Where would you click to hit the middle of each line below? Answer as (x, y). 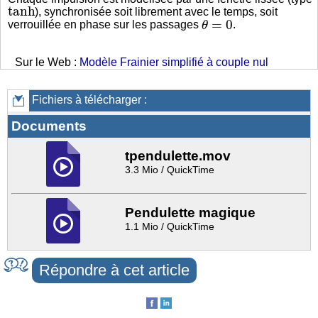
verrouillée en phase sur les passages (105, 25)
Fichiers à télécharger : (88, 99)
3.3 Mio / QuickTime (170, 169)
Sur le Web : (47, 62)
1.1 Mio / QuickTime (170, 226)
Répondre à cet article (114, 270)
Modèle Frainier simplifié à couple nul (174, 62)
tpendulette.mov (178, 155)
